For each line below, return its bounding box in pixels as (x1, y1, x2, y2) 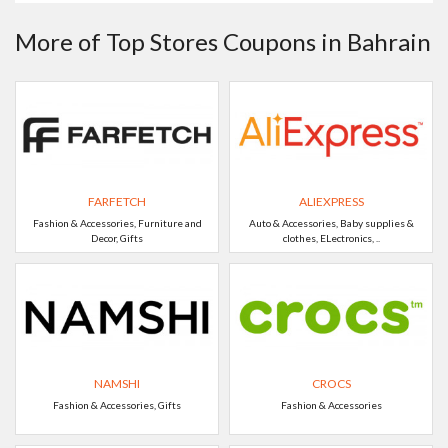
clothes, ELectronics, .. (282, 232, 380, 244)
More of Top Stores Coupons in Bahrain (15, 27, 431, 56)
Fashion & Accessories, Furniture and (32, 217, 202, 229)
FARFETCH (88, 194, 146, 209)
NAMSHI (94, 376, 140, 391)
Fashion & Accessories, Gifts (53, 399, 181, 411)
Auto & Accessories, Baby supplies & (248, 217, 414, 229)
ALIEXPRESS (298, 194, 364, 209)
